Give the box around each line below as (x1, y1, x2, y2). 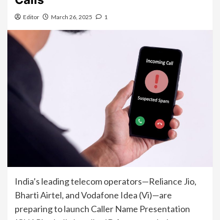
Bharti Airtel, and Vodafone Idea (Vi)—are (15, 189, 172, 200)
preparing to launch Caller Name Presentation (15, 203, 190, 214)
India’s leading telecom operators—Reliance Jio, (15, 175, 196, 187)
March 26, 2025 (51, 13, 92, 21)
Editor (23, 13, 39, 21)
